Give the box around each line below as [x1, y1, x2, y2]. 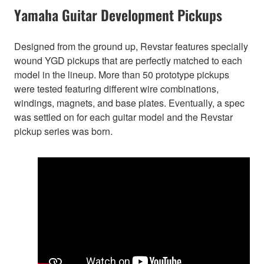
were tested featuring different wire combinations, [14, 82, 219, 96]
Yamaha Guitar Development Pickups [14, 4, 222, 26]
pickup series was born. [14, 124, 113, 138]
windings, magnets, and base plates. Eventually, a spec [14, 96, 245, 110]
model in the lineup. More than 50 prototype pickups [14, 68, 229, 82]
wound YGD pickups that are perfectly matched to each [14, 54, 242, 68]
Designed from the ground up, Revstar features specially [14, 39, 248, 54]
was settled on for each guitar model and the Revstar [14, 110, 233, 124]
